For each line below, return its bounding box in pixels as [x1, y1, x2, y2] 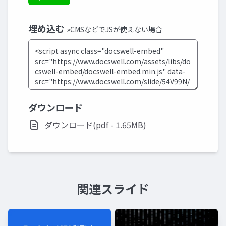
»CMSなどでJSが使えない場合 [67, 24, 162, 34]
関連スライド [77, 180, 149, 197]
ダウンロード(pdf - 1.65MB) [44, 119, 146, 131]
